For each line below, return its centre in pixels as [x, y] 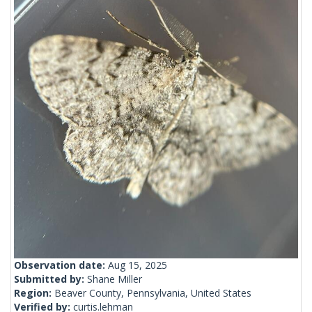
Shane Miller [115, 279]
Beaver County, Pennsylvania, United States [153, 293]
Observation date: [61, 265]
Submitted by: [50, 279]
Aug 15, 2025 [138, 265]
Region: [34, 293]
